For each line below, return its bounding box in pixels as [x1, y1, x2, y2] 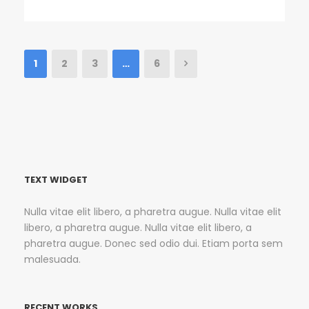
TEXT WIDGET [24, 172, 88, 186]
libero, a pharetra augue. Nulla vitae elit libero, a [24, 220, 252, 235]
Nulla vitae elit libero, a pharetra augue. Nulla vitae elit [24, 204, 281, 219]
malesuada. [24, 252, 81, 266]
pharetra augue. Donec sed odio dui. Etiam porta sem [24, 236, 283, 250]
